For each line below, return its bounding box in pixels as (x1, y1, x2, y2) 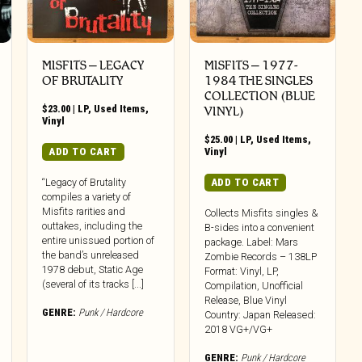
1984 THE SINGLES (204, 73, 313, 89)
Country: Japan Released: (204, 309, 316, 322)
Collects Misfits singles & (204, 207, 318, 220)
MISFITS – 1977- (204, 57, 298, 74)
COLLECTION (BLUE (204, 88, 315, 104)
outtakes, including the (42, 220, 143, 233)
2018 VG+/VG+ (204, 323, 272, 336)
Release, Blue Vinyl (204, 294, 287, 307)
